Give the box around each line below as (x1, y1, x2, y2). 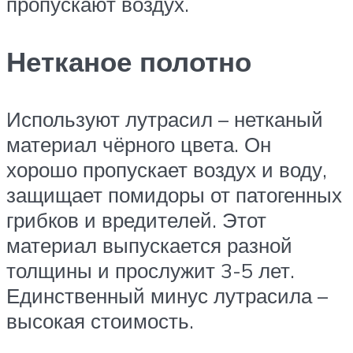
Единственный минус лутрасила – (6, 283, 328, 309)
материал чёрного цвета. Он (6, 132, 271, 158)
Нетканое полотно (6, 44, 251, 80)
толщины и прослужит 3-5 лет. (6, 258, 295, 284)
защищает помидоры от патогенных (6, 182, 342, 208)
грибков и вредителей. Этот (6, 207, 266, 233)
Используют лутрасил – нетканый (6, 106, 323, 132)
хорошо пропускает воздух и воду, (6, 157, 327, 183)
